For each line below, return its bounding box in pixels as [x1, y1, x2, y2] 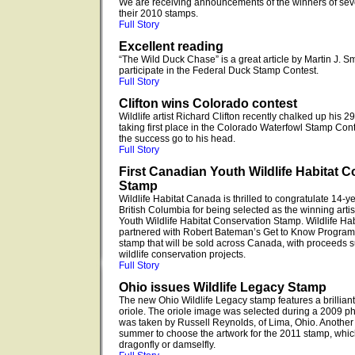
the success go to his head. [119, 133, 235, 144]
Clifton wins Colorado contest [119, 97, 297, 110]
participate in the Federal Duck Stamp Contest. [119, 65, 319, 76]
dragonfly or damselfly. [119, 339, 216, 350]
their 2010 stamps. [119, 8, 198, 19]
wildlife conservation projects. [119, 249, 246, 260]
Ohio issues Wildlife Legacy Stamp [119, 281, 326, 294]
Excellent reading [119, 40, 223, 53]
